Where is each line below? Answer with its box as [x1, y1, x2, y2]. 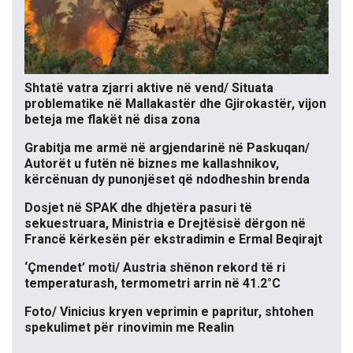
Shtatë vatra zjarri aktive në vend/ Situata [24, 80, 273, 96]
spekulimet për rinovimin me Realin [24, 320, 234, 336]
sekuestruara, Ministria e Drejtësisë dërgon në [24, 216, 306, 232]
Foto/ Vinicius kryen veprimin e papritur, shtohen [24, 304, 314, 320]
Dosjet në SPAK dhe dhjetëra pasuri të [24, 200, 252, 216]
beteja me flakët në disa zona [24, 112, 200, 128]
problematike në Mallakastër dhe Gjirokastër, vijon [24, 96, 326, 112]
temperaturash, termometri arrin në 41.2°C [24, 276, 281, 292]
